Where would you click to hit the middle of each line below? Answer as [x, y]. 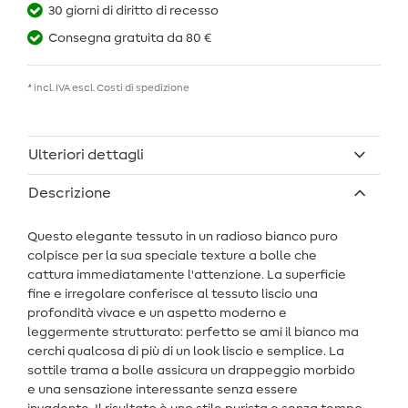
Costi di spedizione [143, 87]
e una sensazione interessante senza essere [163, 390]
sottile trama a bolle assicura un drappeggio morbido [191, 371]
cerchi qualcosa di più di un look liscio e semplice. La [186, 352]
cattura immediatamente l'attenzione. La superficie [187, 275]
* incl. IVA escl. [62, 87]
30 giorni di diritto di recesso [133, 10]
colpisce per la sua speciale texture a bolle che [172, 256]
